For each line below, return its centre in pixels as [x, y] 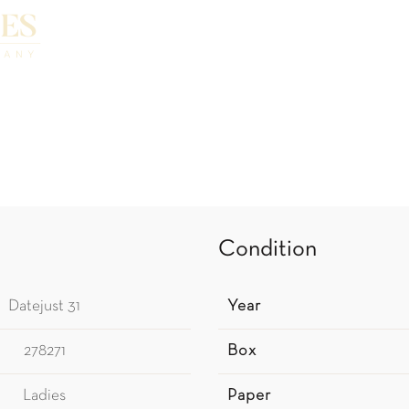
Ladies [44, 396]
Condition [267, 250]
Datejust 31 [44, 306]
